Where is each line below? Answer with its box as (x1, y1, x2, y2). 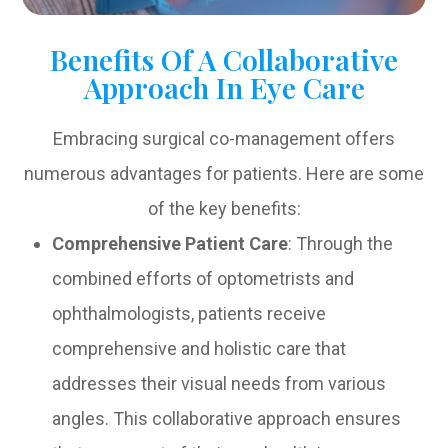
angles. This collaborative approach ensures (52, 408, 402, 430)
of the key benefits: (147, 198, 301, 220)
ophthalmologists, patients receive (52, 303, 327, 325)
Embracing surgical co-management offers (53, 128, 395, 150)
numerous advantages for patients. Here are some (24, 163, 424, 185)
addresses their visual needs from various (52, 373, 387, 395)
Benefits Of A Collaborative (50, 40, 398, 79)
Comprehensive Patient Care (52, 233, 289, 255)
